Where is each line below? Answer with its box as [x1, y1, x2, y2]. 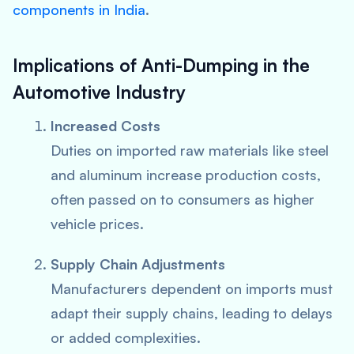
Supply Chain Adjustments [51, 255, 225, 273]
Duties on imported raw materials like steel [51, 141, 329, 159]
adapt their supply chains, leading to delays [51, 304, 333, 322]
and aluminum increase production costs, [51, 166, 321, 183]
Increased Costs [51, 117, 160, 134]
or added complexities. [51, 329, 201, 346]
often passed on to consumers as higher [51, 190, 314, 208]
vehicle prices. [51, 215, 144, 232]
